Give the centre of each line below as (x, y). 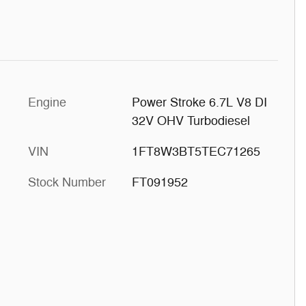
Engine (47, 102)
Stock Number (67, 182)
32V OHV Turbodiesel (191, 121)
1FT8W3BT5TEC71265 (196, 151)
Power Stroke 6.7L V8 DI (199, 102)
